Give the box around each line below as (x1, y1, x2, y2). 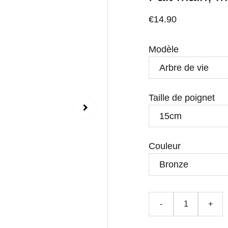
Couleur (149, 141, 181, 151)
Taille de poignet (149, 93, 215, 103)
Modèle (149, 44, 179, 54)
